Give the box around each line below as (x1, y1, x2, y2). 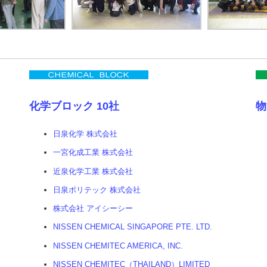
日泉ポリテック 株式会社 (53, 185, 141, 194)
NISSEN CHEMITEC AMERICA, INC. (53, 241, 183, 250)
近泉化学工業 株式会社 (53, 166, 133, 176)
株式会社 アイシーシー (53, 204, 133, 213)
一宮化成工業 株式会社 (53, 148, 133, 157)
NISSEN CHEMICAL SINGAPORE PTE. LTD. (53, 222, 212, 232)
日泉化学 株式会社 (53, 129, 117, 139)
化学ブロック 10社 (29, 100, 119, 112)
